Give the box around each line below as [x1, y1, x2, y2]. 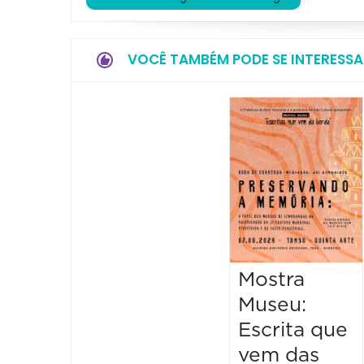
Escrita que [238, 320, 349, 341]
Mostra [238, 270, 305, 291]
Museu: [238, 295, 307, 316]
